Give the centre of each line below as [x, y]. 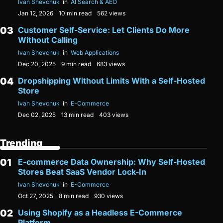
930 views [109, 196]
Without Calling [48, 40]
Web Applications [95, 53]
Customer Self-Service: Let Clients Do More [104, 30]
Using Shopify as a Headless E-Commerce [100, 213]
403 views [114, 115]
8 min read [74, 196]
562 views [111, 13]
